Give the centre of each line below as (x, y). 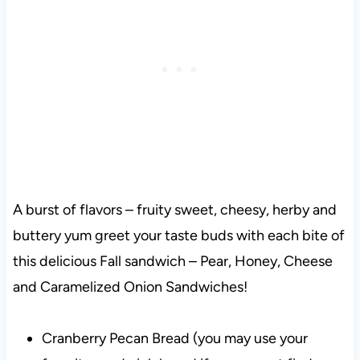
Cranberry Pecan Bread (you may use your (174, 339)
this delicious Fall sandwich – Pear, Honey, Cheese (172, 262)
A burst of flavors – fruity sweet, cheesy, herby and (174, 210)
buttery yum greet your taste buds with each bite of (178, 236)
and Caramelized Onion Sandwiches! (130, 287)
